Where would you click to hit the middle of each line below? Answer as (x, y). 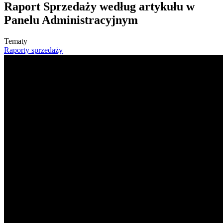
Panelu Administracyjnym (71, 20)
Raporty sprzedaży (33, 50)
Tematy (16, 41)
